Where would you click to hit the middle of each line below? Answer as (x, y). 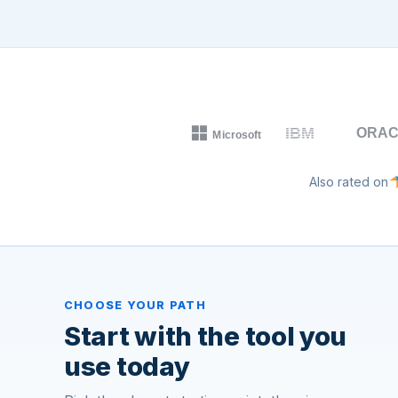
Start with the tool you (206, 336)
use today (127, 366)
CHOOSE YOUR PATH (135, 305)
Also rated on (348, 182)
